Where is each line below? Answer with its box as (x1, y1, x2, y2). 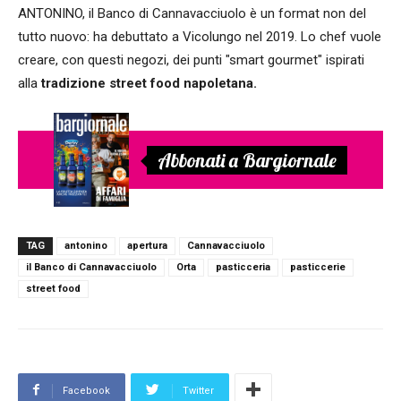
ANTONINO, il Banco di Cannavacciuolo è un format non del (18, 5, 366, 22)
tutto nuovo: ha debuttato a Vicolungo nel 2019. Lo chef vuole (18, 29, 381, 46)
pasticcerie (290, 260, 346, 273)
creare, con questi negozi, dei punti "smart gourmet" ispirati (18, 52, 364, 69)
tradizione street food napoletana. (41, 75, 257, 92)
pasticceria (216, 260, 270, 273)
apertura (127, 239, 167, 252)
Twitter (183, 384, 214, 397)
